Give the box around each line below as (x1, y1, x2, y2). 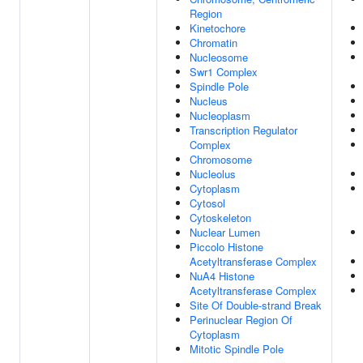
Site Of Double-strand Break (190, 297, 322, 313)
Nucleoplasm (190, 108, 250, 123)
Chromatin (190, 35, 237, 50)
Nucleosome (190, 49, 248, 65)
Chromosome (190, 152, 252, 167)
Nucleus (190, 93, 228, 109)
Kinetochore (190, 20, 246, 36)
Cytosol (190, 195, 225, 211)
